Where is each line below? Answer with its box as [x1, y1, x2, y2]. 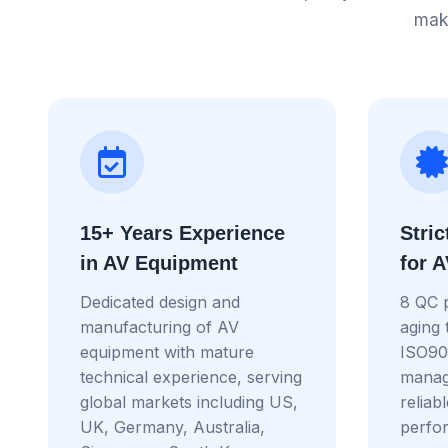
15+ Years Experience [80, 221, 285, 244]
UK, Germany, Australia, [80, 416, 265, 437]
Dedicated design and [80, 291, 240, 312]
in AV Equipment [80, 251, 238, 274]
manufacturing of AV [80, 316, 239, 337]
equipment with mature [80, 341, 254, 362]
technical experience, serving [80, 366, 302, 387]
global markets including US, [80, 391, 298, 412]
